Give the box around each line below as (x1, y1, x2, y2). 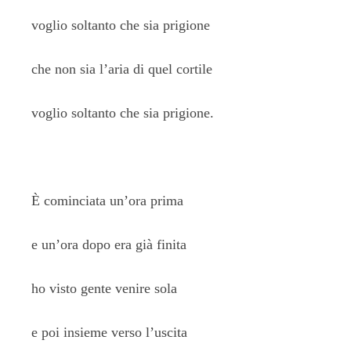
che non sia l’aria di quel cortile (31, 61, 212, 77)
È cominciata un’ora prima (31, 193, 183, 208)
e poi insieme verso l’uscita (31, 324, 187, 340)
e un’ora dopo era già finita (31, 237, 186, 252)
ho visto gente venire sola (31, 280, 177, 296)
